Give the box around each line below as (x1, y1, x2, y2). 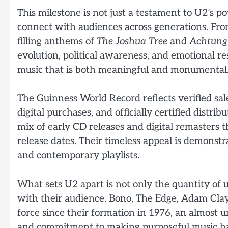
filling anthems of (17, 35, 97, 47)
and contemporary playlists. (17, 150, 139, 162)
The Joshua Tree (97, 35, 167, 47)
